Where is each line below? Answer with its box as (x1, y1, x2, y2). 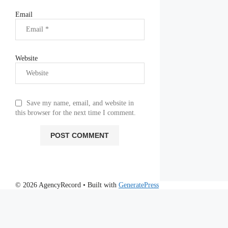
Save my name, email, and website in (26, 99, 134, 107)
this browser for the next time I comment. (15, 109, 136, 117)
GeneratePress (119, 181, 159, 189)
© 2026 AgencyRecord (15, 181, 81, 189)
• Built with (81, 181, 119, 189)
